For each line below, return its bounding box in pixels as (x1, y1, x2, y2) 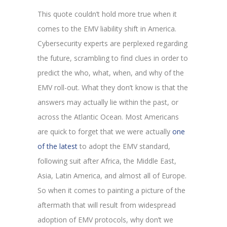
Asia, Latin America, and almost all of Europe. (37, 170, 186, 180)
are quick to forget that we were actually (37, 126, 172, 136)
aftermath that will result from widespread (37, 200, 176, 210)
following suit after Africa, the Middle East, (37, 156, 176, 166)
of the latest (37, 141, 78, 151)
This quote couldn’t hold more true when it (37, 9, 177, 19)
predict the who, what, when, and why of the (37, 67, 184, 78)
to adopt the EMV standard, (78, 141, 170, 151)
